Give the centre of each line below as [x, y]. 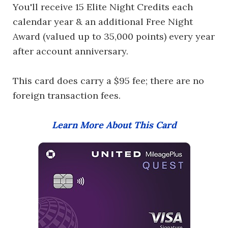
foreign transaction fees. [67, 95]
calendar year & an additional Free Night [103, 21]
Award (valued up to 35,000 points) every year [114, 36]
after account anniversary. [70, 51]
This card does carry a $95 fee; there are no [108, 80]
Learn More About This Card [114, 125]
